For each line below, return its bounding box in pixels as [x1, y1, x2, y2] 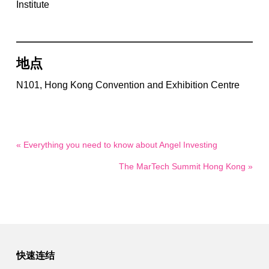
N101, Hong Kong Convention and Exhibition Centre [16, 79, 240, 90]
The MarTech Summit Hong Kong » [119, 161, 253, 171]
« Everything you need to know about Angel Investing [16, 139, 217, 150]
